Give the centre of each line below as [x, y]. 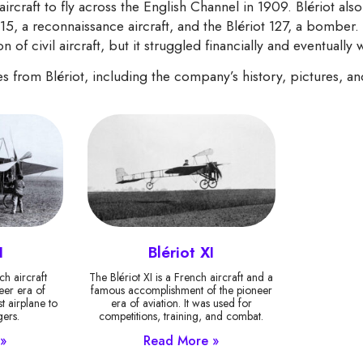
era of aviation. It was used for [181, 303]
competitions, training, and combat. [181, 316]
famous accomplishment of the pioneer [181, 290]
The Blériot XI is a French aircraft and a [181, 278]
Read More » [181, 341]
